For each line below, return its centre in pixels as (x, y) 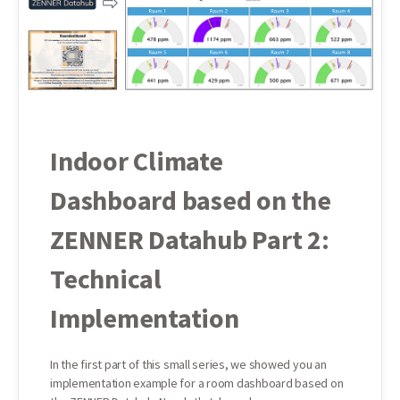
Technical (106, 278)
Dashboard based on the (191, 200)
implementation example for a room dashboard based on (197, 383)
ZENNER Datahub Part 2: (190, 239)
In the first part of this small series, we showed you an (188, 364)
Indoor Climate (137, 160)
